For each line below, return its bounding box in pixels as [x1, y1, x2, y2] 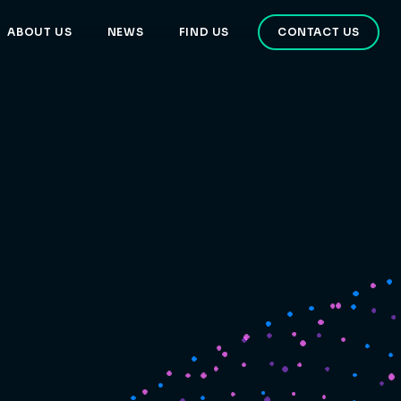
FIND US [178, 25, 229, 38]
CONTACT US [277, 25, 360, 38]
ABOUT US [7, 25, 73, 38]
